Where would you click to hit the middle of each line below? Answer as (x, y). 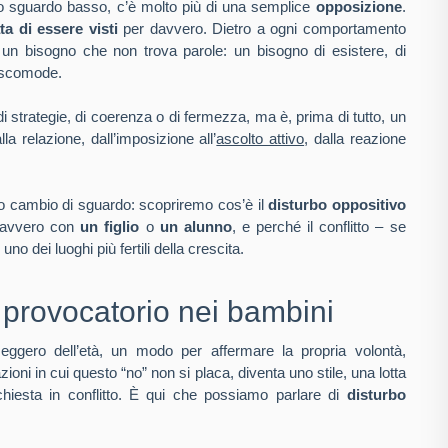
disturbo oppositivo (337, 204)
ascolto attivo (260, 138)
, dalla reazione (355, 138)
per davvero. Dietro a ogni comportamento (261, 28)
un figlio (110, 226)
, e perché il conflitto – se (318, 226)
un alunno (195, 226)
